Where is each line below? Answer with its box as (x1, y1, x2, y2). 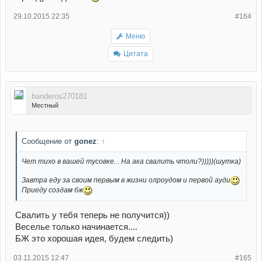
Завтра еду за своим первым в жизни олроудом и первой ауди (22, 175, 230, 184)
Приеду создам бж (22, 185, 83, 194)
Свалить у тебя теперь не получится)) (15, 211, 170, 220)
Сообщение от (22, 136, 74, 146)
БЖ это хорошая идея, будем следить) (15, 234, 173, 244)
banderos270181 (32, 92, 87, 101)
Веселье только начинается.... (15, 222, 137, 232)
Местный (32, 102, 58, 109)
